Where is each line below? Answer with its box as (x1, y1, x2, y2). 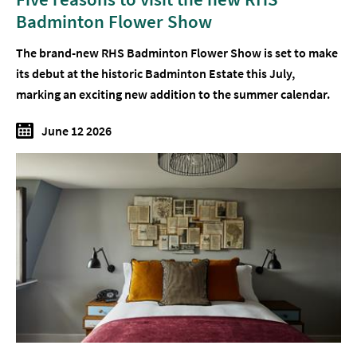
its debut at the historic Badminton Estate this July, (16, 65, 295, 81)
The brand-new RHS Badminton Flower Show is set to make (16, 44, 338, 61)
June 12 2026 (41, 122, 112, 139)
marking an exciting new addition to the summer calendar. (16, 85, 330, 102)
